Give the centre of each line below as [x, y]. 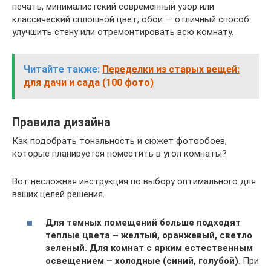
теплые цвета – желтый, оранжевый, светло [149, 235]
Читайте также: [62, 69]
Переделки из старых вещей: [171, 69]
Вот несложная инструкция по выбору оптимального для [134, 181]
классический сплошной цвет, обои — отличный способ [131, 19]
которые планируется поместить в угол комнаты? [119, 154]
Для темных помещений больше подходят [143, 222]
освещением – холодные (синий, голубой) [142, 260]
